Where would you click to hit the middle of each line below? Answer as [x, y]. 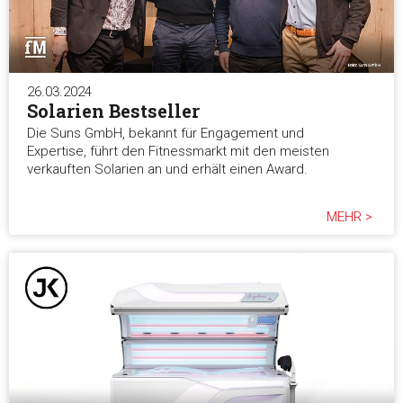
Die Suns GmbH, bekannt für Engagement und [166, 133]
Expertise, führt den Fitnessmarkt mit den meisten [178, 151]
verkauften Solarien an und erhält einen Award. [167, 169]
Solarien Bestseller [113, 110]
